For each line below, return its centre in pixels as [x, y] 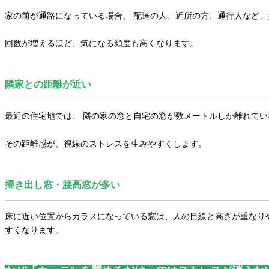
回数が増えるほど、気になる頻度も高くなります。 [101, 43]
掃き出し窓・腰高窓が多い [62, 184]
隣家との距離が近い [48, 84]
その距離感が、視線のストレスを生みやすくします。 [105, 143]
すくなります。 [34, 230]
